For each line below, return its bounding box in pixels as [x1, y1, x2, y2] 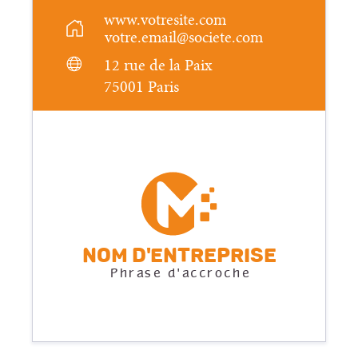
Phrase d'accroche [109, 267, 249, 280]
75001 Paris [104, 76, 180, 99]
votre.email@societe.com [103, 26, 263, 50]
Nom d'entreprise [82, 242, 277, 267]
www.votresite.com [104, 8, 227, 31]
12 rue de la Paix [104, 54, 213, 77]
